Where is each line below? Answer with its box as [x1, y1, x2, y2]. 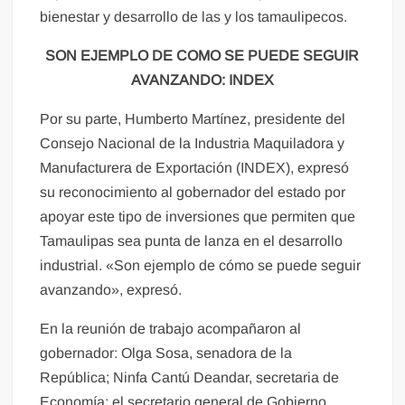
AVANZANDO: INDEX [130, 72, 274, 88]
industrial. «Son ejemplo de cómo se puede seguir [40, 258, 362, 273]
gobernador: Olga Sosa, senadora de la [40, 345, 293, 361]
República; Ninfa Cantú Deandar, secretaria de [40, 370, 340, 385]
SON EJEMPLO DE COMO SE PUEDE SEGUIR [45, 48, 360, 63]
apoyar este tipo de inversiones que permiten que [40, 209, 356, 224]
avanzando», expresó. [40, 282, 183, 297]
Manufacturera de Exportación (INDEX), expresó [40, 160, 350, 175]
